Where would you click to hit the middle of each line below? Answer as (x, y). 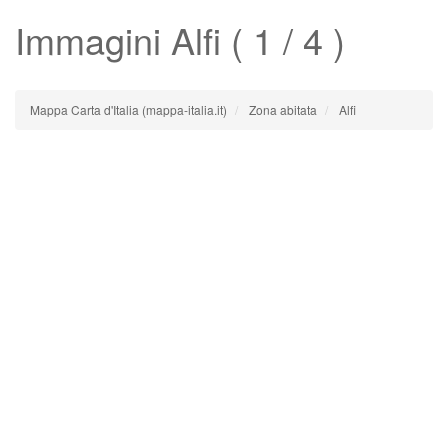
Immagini (93, 39)
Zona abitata (283, 109)
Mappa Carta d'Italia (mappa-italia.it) (128, 109)
